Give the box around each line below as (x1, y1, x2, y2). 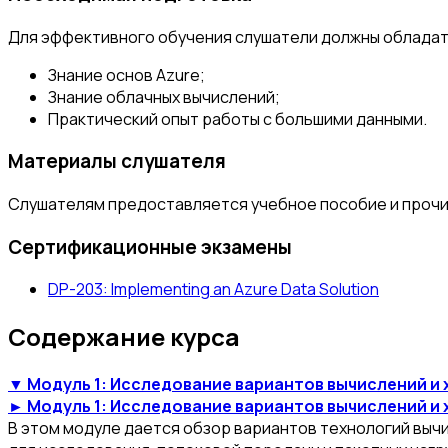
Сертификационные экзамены (8, 233, 292, 260)
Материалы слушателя (8, 148, 226, 175)
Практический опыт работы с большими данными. (48, 107, 427, 130)
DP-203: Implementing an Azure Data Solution (48, 278, 379, 301)
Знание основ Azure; (48, 63, 205, 86)
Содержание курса (8, 320, 240, 354)
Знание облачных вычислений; (48, 85, 280, 108)
